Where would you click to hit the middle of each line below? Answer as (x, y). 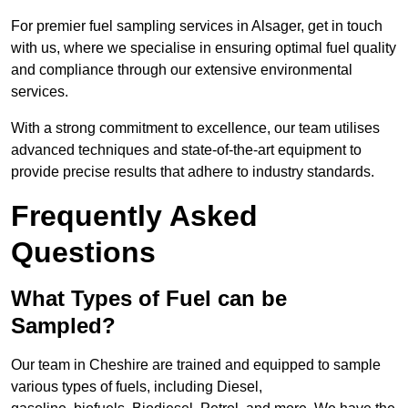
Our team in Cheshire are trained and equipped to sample (196, 365)
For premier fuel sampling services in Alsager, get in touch (197, 26)
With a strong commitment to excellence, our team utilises (195, 128)
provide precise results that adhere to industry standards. (193, 172)
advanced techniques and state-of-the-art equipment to (186, 150)
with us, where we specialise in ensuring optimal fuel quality (204, 48)
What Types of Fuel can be (149, 299)
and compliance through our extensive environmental (182, 70)
